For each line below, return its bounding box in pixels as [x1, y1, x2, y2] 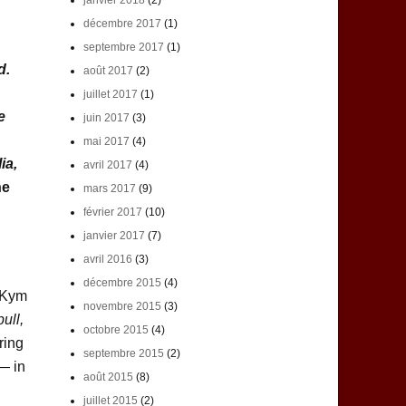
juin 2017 [82, 111, 130, 125]
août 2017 [82, 64, 133, 78]
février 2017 [82, 206, 142, 219]
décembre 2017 [82, 17, 161, 31]
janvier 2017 [82, 229, 145, 243]
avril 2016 [82, 253, 132, 266]
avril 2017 [82, 159, 132, 172]
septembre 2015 [82, 347, 164, 361]
